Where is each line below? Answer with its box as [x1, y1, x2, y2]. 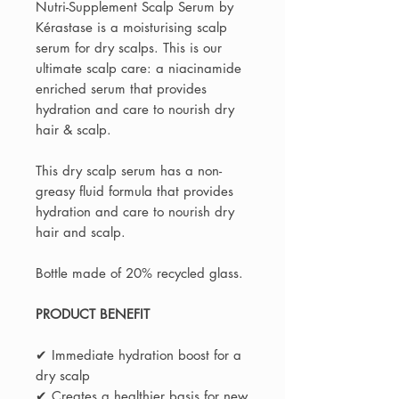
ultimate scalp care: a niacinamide [36, 60, 241, 77]
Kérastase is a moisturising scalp [36, 19, 227, 37]
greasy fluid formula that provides [36, 183, 233, 200]
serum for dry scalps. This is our [36, 39, 222, 57]
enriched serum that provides [36, 80, 207, 98]
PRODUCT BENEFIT [36, 305, 150, 323]
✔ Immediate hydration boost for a [36, 346, 241, 364]
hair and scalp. [36, 224, 126, 241]
